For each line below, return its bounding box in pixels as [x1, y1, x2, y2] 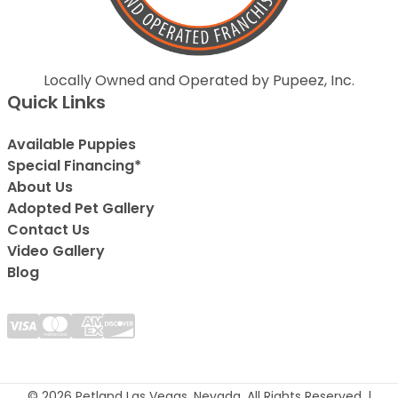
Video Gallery [7, 240, 105, 261]
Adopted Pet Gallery [7, 197, 155, 219]
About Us [7, 176, 73, 197]
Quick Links [7, 89, 106, 115]
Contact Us [7, 219, 90, 240]
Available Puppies [7, 133, 136, 155]
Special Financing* [7, 155, 141, 176]
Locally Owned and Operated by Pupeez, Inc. [44, 69, 354, 91]
